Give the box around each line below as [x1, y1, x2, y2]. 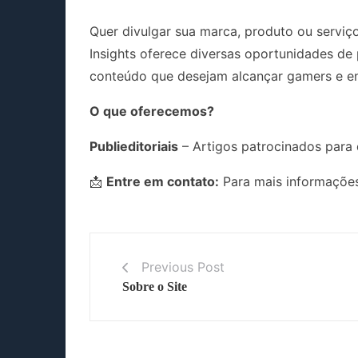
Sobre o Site [122, 279, 187, 293]
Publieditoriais [89, 137, 178, 154]
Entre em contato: [106, 173, 219, 189]
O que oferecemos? [89, 102, 214, 119]
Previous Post [141, 258, 225, 275]
